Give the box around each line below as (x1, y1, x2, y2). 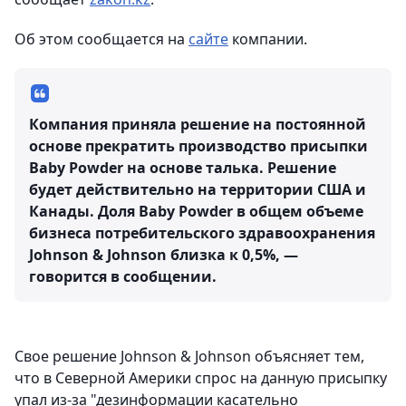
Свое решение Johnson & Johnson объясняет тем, (14, 346, 364, 367)
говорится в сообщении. (29, 266, 217, 287)
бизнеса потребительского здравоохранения (29, 223, 375, 244)
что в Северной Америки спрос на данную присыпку (14, 368, 387, 389)
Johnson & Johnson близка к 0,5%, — (29, 245, 298, 266)
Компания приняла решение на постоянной (29, 114, 366, 135)
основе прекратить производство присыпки (29, 136, 368, 157)
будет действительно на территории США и (29, 179, 366, 200)
